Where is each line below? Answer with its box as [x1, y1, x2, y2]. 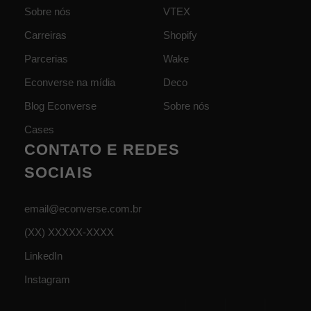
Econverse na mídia [24, 76, 115, 88]
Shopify [163, 29, 198, 41]
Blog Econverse [24, 100, 96, 112]
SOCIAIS [24, 164, 93, 181]
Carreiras [24, 29, 67, 41]
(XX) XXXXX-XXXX [24, 226, 114, 238]
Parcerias [24, 53, 68, 65]
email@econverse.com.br [24, 203, 142, 215]
